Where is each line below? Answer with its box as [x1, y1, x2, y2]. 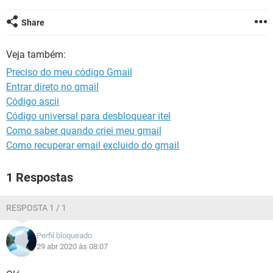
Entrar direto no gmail [6, 81, 99, 93]
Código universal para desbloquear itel [6, 110, 171, 122]
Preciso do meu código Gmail [6, 66, 132, 78]
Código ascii [6, 96, 59, 107]
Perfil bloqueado [37, 231, 92, 240]
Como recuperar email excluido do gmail [6, 140, 179, 151]
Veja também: [6, 49, 66, 60]
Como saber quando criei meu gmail [6, 125, 161, 136]
